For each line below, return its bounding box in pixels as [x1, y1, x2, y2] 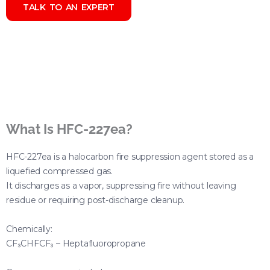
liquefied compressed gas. [6, 165, 113, 177]
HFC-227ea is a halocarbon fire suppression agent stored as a [6, 151, 254, 162]
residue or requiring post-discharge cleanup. [6, 194, 185, 206]
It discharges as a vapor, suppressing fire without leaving [6, 180, 236, 191]
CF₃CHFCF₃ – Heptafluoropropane [6, 237, 146, 249]
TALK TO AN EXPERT [23, 1, 115, 13]
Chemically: [6, 223, 52, 234]
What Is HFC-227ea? [6, 121, 133, 137]
